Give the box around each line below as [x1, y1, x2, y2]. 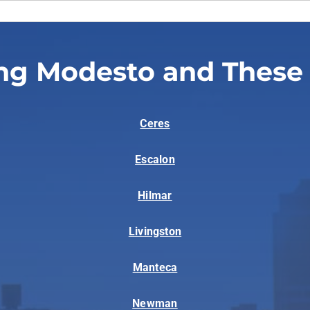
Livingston [128, 225, 182, 239]
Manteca [132, 261, 178, 275]
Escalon [135, 153, 175, 167]
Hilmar [138, 189, 172, 203]
